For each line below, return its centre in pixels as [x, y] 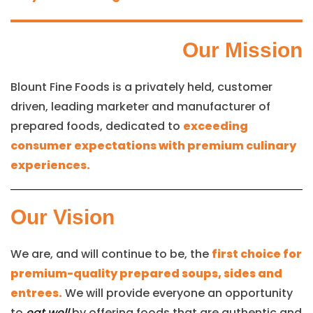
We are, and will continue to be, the [111, 254]
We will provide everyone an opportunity [177, 293]
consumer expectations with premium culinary [153, 145]
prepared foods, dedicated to [97, 126]
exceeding [216, 126]
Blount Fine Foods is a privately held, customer [141, 87]
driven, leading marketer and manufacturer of [140, 106]
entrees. [36, 293]
